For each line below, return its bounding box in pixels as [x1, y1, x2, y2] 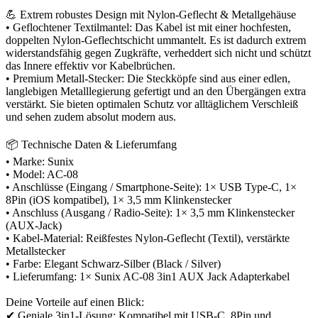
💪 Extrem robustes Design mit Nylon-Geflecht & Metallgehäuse [6, 8, 296, 21]
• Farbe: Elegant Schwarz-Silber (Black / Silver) [6, 257, 221, 270]
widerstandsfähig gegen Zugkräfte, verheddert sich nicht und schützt [6, 46, 311, 59]
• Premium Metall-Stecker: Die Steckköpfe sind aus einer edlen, [6, 72, 290, 84]
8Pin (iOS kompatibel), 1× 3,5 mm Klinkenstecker [6, 193, 231, 206]
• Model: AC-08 [6, 168, 78, 180]
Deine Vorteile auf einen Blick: [6, 295, 144, 308]
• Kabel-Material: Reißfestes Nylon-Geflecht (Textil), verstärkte [6, 231, 290, 244]
